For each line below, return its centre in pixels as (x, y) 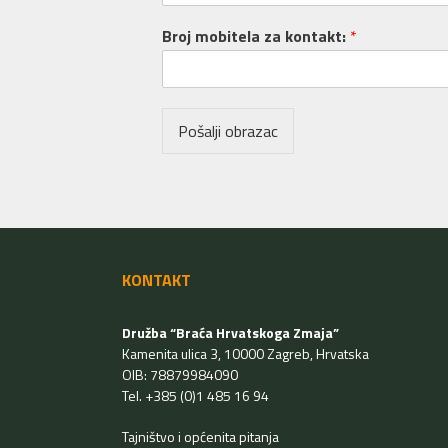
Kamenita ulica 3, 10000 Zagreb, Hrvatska (245, 354)
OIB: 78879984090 (180, 375)
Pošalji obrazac (228, 131)
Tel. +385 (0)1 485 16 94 (195, 396)
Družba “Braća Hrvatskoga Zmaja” (230, 333)
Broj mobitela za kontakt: (256, 36)
